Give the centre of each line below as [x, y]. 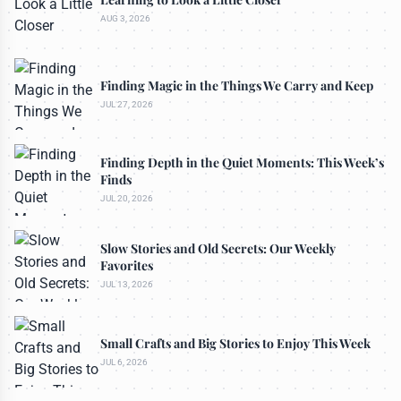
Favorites [127, 266]
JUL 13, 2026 [127, 285]
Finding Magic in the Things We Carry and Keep [237, 85]
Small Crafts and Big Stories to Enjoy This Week [235, 343]
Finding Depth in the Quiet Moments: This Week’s [242, 163]
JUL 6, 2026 [124, 362]
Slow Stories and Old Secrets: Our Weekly [218, 249]
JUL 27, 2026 [127, 104]
